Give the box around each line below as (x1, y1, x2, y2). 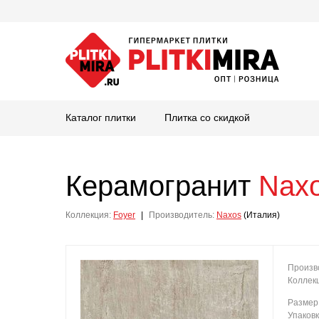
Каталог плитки (66, 112, 136, 123)
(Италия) (241, 210, 280, 220)
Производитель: (149, 210, 214, 220)
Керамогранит (66, 170, 258, 202)
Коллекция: (66, 210, 111, 220)
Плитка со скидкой (164, 112, 250, 123)
